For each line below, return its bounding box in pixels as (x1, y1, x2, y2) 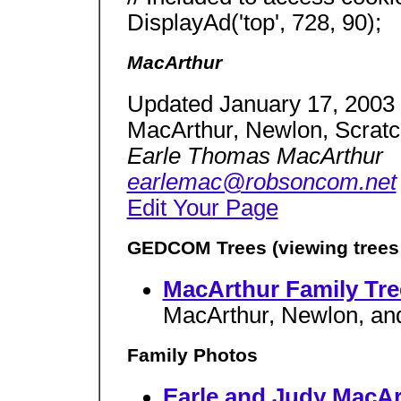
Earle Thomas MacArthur (126, 142, 383, 168)
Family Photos (126, 345, 258, 367)
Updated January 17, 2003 (126, 90, 395, 116)
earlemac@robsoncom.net (126, 168, 397, 194)
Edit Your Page (126, 194, 278, 220)
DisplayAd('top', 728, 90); (126, 10, 381, 35)
